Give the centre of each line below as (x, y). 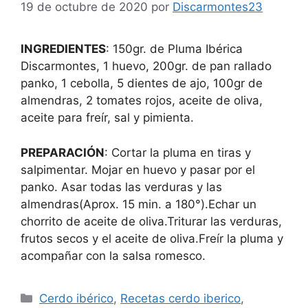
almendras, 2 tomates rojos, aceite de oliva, (142, 101)
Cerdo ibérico (77, 298)
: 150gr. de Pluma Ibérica (174, 49)
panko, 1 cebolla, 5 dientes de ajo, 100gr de (142, 84)
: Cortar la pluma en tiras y (178, 152)
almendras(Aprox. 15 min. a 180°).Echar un (139, 204)
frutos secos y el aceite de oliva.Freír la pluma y (152, 238)
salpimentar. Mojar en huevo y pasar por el (138, 169)
